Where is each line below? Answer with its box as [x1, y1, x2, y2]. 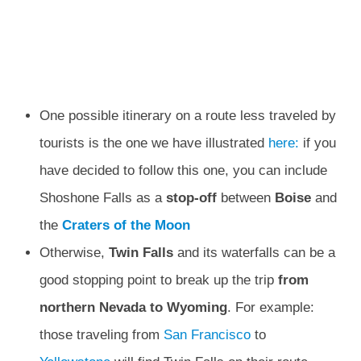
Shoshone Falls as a [39, 190, 166, 206]
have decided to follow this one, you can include [39, 163, 327, 179]
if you [298, 135, 336, 151]
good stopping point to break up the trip [39, 272, 278, 288]
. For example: [226, 300, 314, 316]
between [220, 190, 271, 206]
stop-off [165, 190, 221, 206]
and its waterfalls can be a [172, 245, 335, 261]
